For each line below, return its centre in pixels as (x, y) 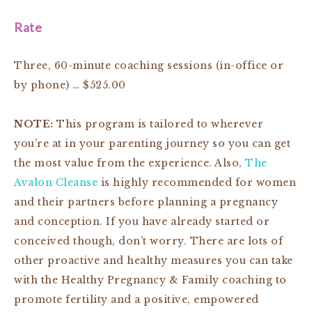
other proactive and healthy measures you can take (154, 260)
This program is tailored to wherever (158, 124)
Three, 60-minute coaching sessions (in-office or (149, 65)
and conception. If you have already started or (142, 221)
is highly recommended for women (197, 182)
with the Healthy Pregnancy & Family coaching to (150, 280)
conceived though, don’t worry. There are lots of (148, 241)
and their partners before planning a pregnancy (146, 202)
